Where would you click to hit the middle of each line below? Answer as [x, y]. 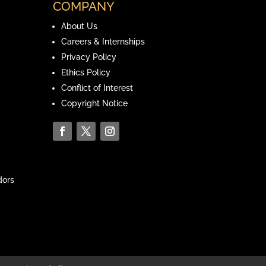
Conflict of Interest [97, 88]
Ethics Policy [86, 73]
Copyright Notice [95, 104]
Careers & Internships [103, 42]
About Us [80, 26]
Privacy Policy [89, 57]
